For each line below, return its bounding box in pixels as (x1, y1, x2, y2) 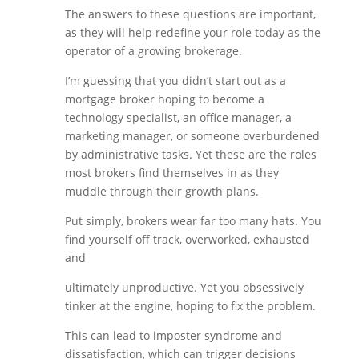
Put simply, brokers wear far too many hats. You (64, 213, 321, 229)
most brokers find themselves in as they (64, 165, 279, 181)
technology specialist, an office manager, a (64, 110, 292, 126)
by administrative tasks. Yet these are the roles (64, 147, 317, 163)
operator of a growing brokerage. (64, 43, 242, 59)
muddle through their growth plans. (64, 184, 262, 200)
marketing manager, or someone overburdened (64, 128, 320, 144)
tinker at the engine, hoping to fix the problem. (64, 298, 319, 314)
